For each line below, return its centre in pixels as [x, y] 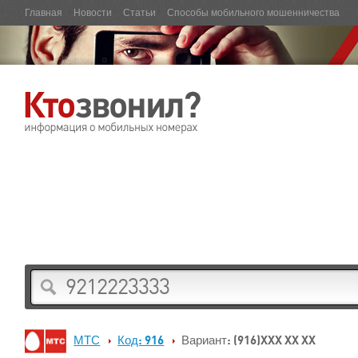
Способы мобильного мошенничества [253, 13]
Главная [44, 13]
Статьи [139, 13]
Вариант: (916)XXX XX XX [248, 339]
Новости [93, 13]
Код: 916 [141, 339]
